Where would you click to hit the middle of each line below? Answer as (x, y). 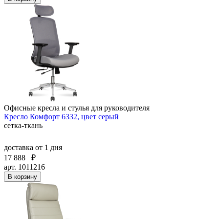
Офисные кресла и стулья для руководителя (77, 108)
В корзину (22, 176)
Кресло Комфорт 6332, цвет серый (61, 116)
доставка (20, 147)
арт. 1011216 (24, 167)
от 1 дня (49, 147)
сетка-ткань (23, 125)
